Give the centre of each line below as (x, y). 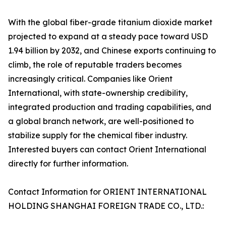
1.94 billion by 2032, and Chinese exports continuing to (112, 51)
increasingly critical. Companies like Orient (90, 79)
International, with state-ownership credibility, (98, 93)
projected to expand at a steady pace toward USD (108, 37)
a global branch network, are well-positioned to (101, 121)
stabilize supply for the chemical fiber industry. (98, 135)
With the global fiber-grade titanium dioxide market (110, 22)
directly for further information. (68, 164)
